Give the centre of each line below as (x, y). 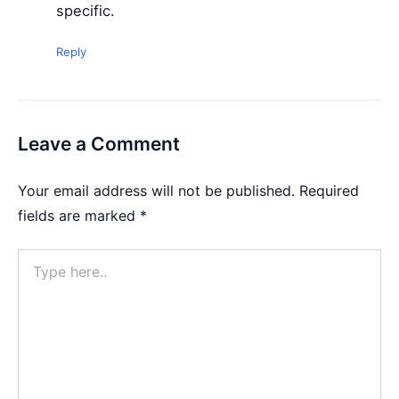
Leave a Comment (99, 143)
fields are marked (79, 215)
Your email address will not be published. (156, 190)
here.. (33, 274)
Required (329, 190)
